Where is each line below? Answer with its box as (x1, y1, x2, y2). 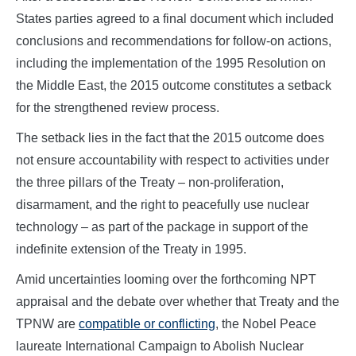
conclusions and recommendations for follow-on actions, (16, 34, 331, 48)
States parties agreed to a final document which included (16, 12, 334, 26)
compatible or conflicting (79, 317, 215, 331)
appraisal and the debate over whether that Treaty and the (16, 295, 339, 309)
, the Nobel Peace (215, 317, 316, 331)
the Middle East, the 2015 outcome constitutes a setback (16, 79, 331, 93)
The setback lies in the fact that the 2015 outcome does (16, 131, 324, 145)
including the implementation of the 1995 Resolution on (16, 56, 326, 71)
